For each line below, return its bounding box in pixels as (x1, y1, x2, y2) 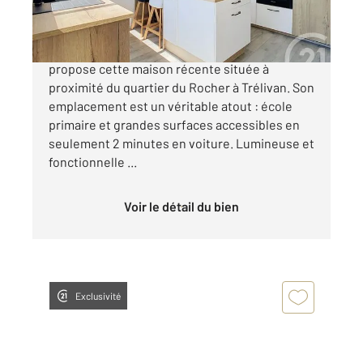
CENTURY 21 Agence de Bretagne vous (49, 42, 268, 58)
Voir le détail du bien (131, 199, 239, 215)
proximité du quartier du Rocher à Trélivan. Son (49, 79, 314, 96)
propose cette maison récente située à (49, 61, 269, 77)
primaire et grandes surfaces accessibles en (49, 117, 300, 133)
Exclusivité (75, 290, 121, 302)
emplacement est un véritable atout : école (49, 98, 293, 114)
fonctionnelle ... (49, 154, 137, 170)
